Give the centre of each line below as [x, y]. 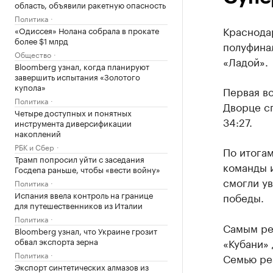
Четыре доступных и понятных [73, 112]
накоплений [38, 133]
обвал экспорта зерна [56, 241]
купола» [30, 87]
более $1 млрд [41, 40]
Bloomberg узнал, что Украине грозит [86, 230]
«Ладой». [245, 61]
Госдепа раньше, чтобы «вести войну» [87, 169]
